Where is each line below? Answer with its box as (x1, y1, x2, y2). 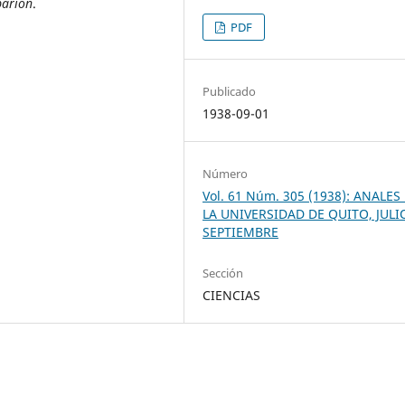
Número (202, 165, 249, 182)
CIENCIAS (202, 286, 261, 304)
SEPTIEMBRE (202, 222, 279, 240)
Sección (202, 264, 244, 281)
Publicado (202, 82, 257, 99)
